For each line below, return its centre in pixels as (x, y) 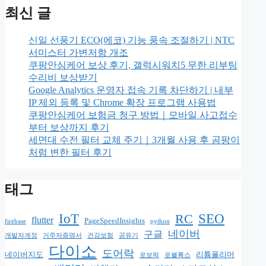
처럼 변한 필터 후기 (70, 152)
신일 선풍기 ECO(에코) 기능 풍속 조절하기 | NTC (132, 40)
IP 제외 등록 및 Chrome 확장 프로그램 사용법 (122, 102)
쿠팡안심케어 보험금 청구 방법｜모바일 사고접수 (133, 115)
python (160, 221)
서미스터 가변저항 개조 (78, 52)
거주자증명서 (62, 236)
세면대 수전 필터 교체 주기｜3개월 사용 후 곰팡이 (134, 140)
